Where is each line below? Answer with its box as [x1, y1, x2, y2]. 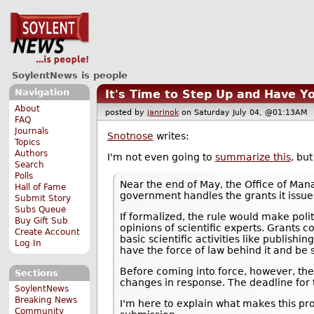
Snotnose [107, 130, 153, 142]
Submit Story [15, 193, 71, 203]
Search [15, 159, 45, 170]
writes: [153, 130, 189, 142]
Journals [15, 125, 49, 136]
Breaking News [15, 295, 78, 306]
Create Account [15, 226, 81, 237]
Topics [15, 137, 41, 147]
